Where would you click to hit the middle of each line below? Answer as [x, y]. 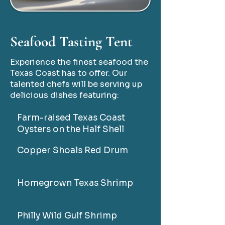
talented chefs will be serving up [76, 84]
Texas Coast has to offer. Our [69, 73]
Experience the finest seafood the [79, 62]
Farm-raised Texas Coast [71, 118]
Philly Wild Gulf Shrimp [67, 216]
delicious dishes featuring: [65, 95]
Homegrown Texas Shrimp [75, 183]
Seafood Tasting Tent [71, 41]
